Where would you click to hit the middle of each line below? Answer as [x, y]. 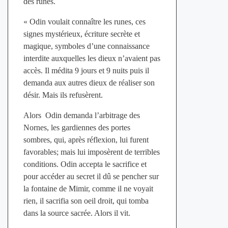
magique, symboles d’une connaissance [86, 46]
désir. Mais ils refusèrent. [63, 95]
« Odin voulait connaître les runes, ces [84, 21]
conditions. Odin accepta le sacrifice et [85, 164]
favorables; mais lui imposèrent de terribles [91, 152]
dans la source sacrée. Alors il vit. [77, 213]
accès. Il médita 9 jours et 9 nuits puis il [86, 70]
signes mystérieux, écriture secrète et [81, 34]
